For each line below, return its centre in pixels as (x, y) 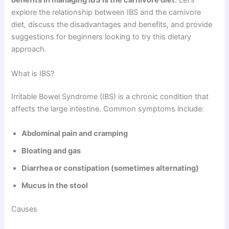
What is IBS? (33, 73)
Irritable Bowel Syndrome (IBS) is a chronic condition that (110, 97)
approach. (29, 49)
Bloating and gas (51, 151)
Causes (25, 209)
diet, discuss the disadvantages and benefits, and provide (112, 25)
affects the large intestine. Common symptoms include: (108, 109)
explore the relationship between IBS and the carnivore (106, 13)
